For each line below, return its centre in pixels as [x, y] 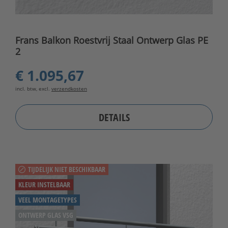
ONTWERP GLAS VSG [46, 215]
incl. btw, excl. [33, 89]
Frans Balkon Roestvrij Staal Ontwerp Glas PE [112, 40]
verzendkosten [69, 89]
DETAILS [114, 117]
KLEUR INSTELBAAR [44, 185]
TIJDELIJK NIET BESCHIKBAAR [67, 169]
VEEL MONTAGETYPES [48, 200]
